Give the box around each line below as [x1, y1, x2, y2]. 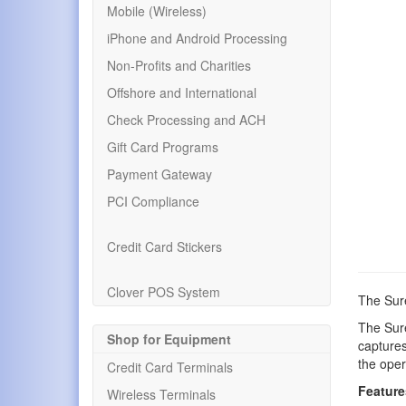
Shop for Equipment [107, 330, 231, 348]
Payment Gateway [107, 165, 212, 183]
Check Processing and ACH [107, 111, 266, 129]
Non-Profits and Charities [107, 56, 251, 74]
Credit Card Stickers [107, 237, 222, 256]
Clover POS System [107, 283, 220, 301]
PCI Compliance [107, 192, 199, 210]
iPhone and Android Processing [107, 29, 287, 47]
